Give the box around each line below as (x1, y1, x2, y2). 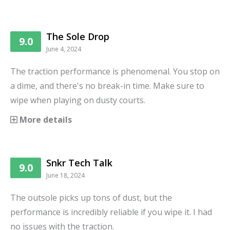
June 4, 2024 (46, 45, 81, 54)
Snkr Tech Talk (46, 157, 112, 169)
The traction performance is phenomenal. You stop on (10, 66, 220, 78)
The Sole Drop (46, 30, 109, 43)
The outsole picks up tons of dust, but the (10, 192, 172, 204)
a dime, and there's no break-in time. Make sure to (10, 80, 204, 92)
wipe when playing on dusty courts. (10, 94, 145, 106)
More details (17, 114, 72, 126)
